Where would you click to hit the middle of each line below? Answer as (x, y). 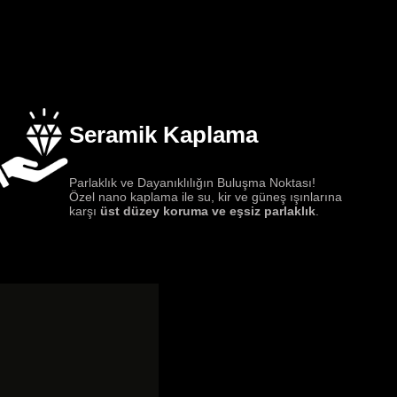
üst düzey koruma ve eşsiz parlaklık (207, 211)
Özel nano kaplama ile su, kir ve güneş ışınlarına (205, 197)
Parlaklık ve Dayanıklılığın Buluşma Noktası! (192, 183)
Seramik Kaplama (163, 134)
